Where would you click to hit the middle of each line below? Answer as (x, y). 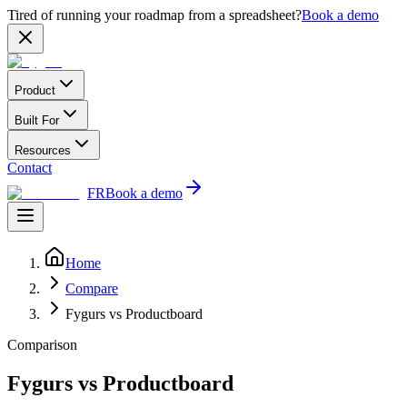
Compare (92, 288)
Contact (30, 168)
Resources (43, 150)
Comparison (42, 345)
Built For (37, 120)
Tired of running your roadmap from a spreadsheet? (154, 15)
